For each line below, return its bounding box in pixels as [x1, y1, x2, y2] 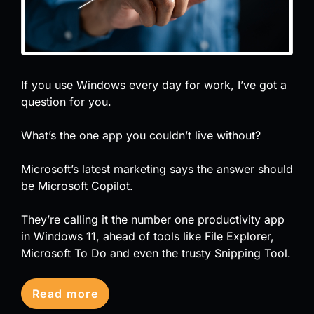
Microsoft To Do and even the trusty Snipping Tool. [21, 245, 291, 260]
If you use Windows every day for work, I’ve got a [21, 77, 287, 92]
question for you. [21, 94, 111, 109]
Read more [32, 286, 98, 301]
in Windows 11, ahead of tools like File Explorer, [21, 228, 274, 243]
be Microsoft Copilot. [21, 178, 133, 193]
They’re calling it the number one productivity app [21, 212, 285, 226]
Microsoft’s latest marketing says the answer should [21, 161, 293, 176]
